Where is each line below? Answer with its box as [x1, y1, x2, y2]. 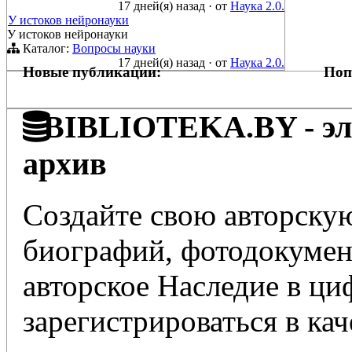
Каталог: [20, 42, 72, 56]
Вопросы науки [72, 42, 156, 56]
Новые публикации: [23, 64, 161, 81]
